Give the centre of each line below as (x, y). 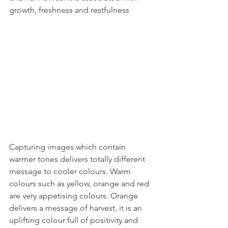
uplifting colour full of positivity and (75, 220)
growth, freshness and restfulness (69, 10)
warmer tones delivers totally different (78, 159)
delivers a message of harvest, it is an (77, 208)
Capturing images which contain (68, 147)
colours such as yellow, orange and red (80, 183)
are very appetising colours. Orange (75, 195)
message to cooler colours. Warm (71, 171)
